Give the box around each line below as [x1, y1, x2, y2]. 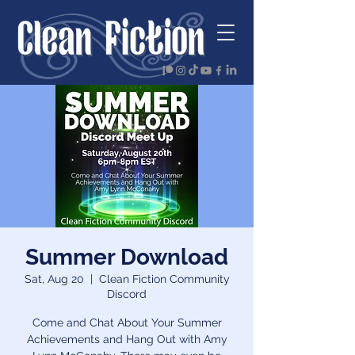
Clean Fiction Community [98, 273, 230, 285]
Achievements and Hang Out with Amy [26, 333, 227, 345]
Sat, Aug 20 [24, 273, 84, 285]
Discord [107, 288, 147, 300]
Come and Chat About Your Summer [32, 316, 222, 329]
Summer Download [25, 244, 228, 270]
